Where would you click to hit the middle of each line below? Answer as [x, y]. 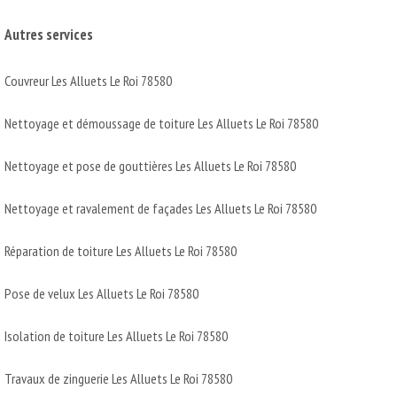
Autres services [49, 34]
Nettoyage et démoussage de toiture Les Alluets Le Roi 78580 [161, 123]
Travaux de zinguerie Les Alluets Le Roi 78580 [118, 378]
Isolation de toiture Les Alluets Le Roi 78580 [116, 335]
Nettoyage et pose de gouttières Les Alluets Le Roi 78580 [150, 165]
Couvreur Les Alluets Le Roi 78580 [88, 80]
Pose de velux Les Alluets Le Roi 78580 [101, 293]
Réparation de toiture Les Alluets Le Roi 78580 [121, 250]
